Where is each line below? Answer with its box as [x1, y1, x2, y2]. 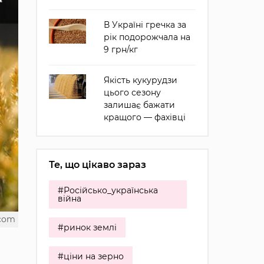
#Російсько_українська [57, 185, 158, 196]
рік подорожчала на [103, 32, 190, 42]
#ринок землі [57, 222, 117, 233]
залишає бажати [103, 100, 175, 110]
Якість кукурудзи [103, 75, 177, 85]
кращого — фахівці [103, 112, 186, 123]
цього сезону [103, 87, 161, 98]
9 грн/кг [103, 44, 138, 55]
